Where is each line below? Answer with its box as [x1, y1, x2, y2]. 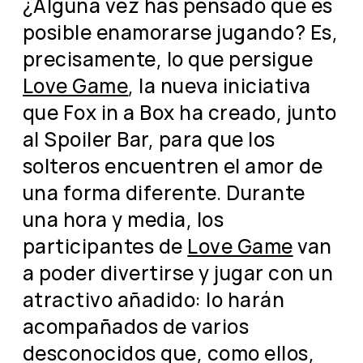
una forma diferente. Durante [23, 178, 305, 206]
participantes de [23, 232, 188, 259]
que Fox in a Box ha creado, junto [23, 98, 336, 126]
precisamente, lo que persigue [23, 45, 314, 72]
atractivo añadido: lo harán [23, 285, 285, 313]
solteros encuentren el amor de [23, 152, 323, 179]
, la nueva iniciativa [128, 71, 311, 99]
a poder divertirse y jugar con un [23, 258, 333, 286]
